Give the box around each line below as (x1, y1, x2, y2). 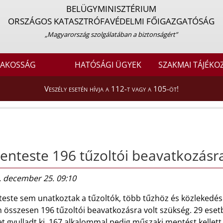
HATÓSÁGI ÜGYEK (75, 59, 142, 71)
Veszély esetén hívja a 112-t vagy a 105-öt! (44, 84, 179, 94)
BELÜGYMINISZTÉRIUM (66, 3, 157, 14)
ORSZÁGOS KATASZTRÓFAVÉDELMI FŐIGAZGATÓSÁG (8, 15, 215, 27)
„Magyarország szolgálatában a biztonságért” (45, 30, 178, 39)
